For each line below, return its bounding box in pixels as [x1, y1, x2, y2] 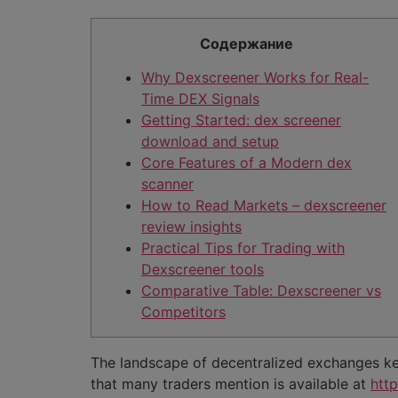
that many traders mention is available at [91, 374, 370, 393]
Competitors [141, 303, 226, 322]
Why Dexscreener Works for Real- [141, 68, 369, 87]
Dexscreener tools [141, 260, 264, 279]
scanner [141, 175, 194, 194]
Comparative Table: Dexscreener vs [141, 282, 381, 300]
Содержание [199, 34, 293, 52]
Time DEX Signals [141, 90, 259, 108]
